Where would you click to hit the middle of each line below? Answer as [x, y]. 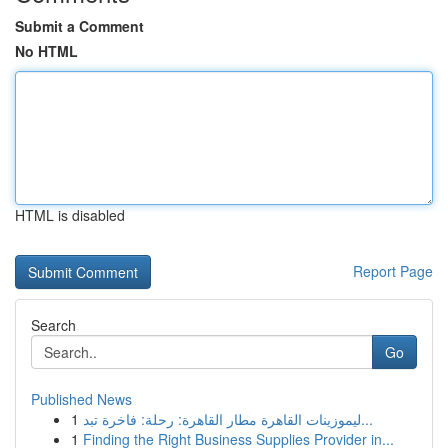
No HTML [46, 51]
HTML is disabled [70, 215]
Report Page [393, 271]
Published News [81, 399]
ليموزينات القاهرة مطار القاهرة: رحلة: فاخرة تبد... [367, 419]
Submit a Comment [79, 26]
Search [53, 325]
